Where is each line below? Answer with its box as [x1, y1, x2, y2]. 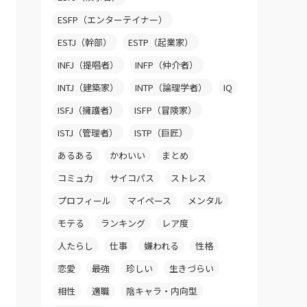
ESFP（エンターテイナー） [58, 13, 167, 27]
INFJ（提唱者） [58, 58, 119, 72]
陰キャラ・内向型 [126, 284, 197, 298]
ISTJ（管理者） [58, 126, 118, 140]
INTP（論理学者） [135, 81, 207, 95]
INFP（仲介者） [135, 58, 198, 72]
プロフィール [58, 194, 111, 208]
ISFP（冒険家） [134, 103, 197, 117]
